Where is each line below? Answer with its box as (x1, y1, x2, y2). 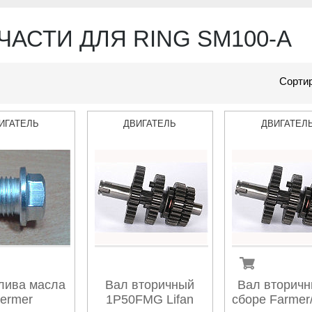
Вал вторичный (105, 278, 195, 292)
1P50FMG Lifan (106, 292, 194, 306)
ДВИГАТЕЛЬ (123, 118, 177, 129)
